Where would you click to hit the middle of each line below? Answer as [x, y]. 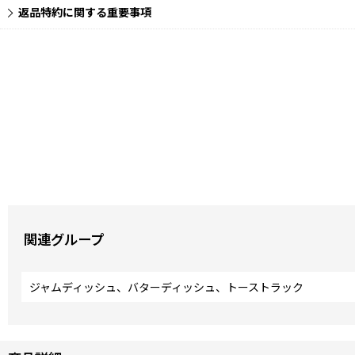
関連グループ [64, 239]
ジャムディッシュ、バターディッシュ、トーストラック [166, 287]
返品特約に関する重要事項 [85, 12]
